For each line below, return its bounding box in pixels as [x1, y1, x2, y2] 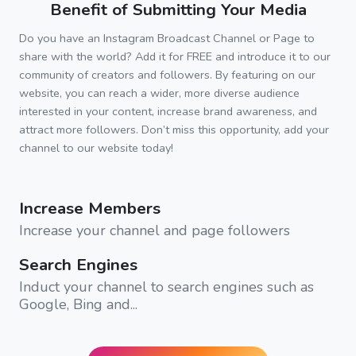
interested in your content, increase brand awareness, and [19, 103, 317, 119]
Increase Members [19, 196, 161, 219]
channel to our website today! [19, 139, 173, 156]
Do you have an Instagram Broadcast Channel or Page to [19, 29, 315, 46]
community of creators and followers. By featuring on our [19, 66, 315, 83]
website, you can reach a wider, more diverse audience [19, 84, 300, 101]
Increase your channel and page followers [19, 220, 290, 240]
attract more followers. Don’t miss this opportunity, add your [19, 121, 329, 137]
